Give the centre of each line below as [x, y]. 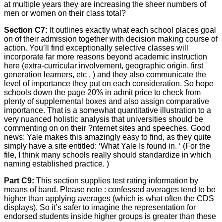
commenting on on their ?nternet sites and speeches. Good [107, 128]
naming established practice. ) [56, 164]
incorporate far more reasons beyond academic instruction [106, 56]
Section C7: [27, 30]
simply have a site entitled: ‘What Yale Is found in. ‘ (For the [107, 146]
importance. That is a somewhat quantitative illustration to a [108, 110]
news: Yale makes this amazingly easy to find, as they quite [108, 137]
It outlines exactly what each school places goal [133, 30]
